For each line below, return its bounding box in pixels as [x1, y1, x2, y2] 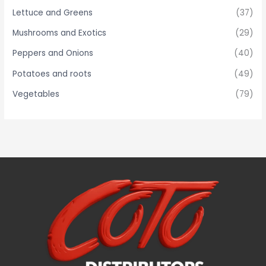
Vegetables [12, 88, 60, 100]
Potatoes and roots [12, 68, 92, 80]
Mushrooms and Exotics [12, 27, 107, 39]
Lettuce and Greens [12, 7, 93, 18]
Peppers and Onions [12, 47, 94, 59]
